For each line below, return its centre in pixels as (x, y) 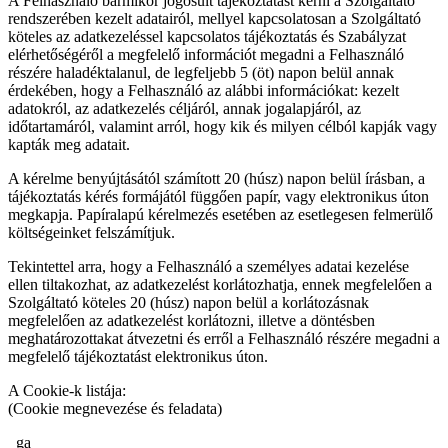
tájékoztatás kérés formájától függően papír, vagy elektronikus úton (218, 196)
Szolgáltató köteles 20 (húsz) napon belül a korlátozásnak (188, 302)
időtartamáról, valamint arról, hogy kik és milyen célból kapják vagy (222, 126)
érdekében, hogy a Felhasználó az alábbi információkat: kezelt (203, 90)
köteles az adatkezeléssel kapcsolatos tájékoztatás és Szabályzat (207, 36)
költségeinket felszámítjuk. (91, 232)
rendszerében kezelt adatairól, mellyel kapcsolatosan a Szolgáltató (214, 18)
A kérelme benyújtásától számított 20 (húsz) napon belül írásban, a (216, 178)
